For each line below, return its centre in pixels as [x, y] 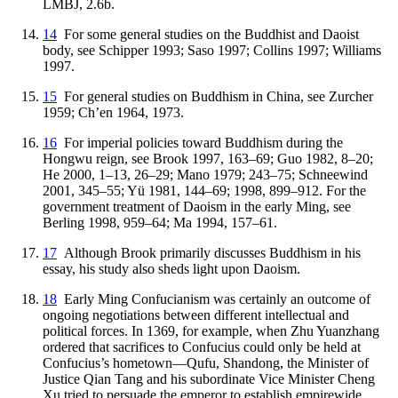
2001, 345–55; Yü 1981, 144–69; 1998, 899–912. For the [204, 190]
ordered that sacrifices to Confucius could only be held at [202, 346]
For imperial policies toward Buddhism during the [200, 142]
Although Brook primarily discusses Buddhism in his [209, 252]
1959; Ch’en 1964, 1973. [113, 112]
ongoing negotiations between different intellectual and [196, 314]
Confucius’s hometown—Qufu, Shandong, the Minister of [206, 362]
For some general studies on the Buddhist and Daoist [208, 34]
